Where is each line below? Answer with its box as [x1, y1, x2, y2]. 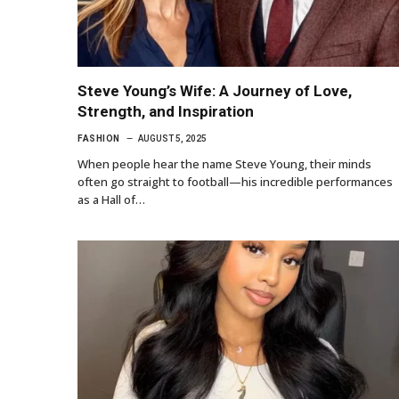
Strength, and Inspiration [77, 102, 254, 120]
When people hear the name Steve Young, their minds [77, 155, 371, 172]
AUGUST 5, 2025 [137, 133, 207, 143]
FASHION [77, 133, 120, 143]
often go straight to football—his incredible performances [77, 173, 393, 190]
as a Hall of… [77, 191, 145, 208]
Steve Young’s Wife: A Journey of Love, [77, 81, 352, 100]
